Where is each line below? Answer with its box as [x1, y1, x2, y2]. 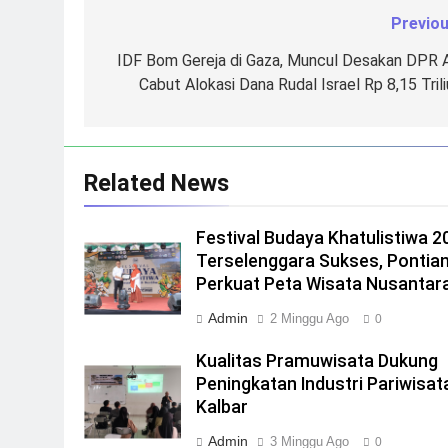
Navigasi [103, 15, 198, 44]
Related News [84, 169, 229, 198]
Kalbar [196, 397, 249, 418]
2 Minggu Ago [270, 311, 350, 327]
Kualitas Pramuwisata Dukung [196, 351, 439, 372]
